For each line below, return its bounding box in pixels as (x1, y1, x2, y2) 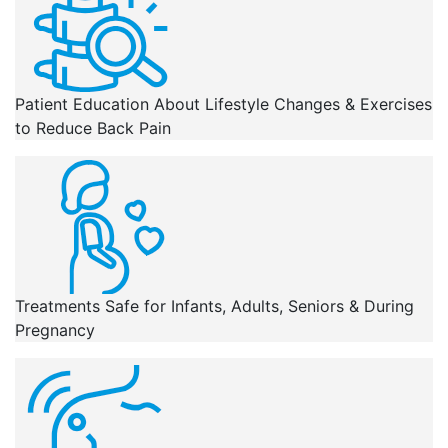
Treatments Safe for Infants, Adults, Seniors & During (15, 296, 414, 316)
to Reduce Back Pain (15, 118, 171, 138)
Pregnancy (15, 320, 95, 340)
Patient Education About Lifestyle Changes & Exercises (15, 94, 432, 114)
